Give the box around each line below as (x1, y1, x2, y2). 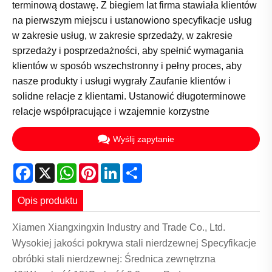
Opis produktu (18, 195, 78, 206)
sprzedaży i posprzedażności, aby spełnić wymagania (12, 46, 243, 56)
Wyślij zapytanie (113, 134, 174, 144)
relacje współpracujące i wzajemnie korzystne (12, 106, 209, 117)
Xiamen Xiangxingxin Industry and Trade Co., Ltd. (12, 222, 225, 233)
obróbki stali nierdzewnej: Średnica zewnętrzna (12, 254, 216, 265)
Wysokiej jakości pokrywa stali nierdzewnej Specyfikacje (12, 238, 256, 249)
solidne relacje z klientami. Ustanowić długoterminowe (12, 91, 246, 102)
